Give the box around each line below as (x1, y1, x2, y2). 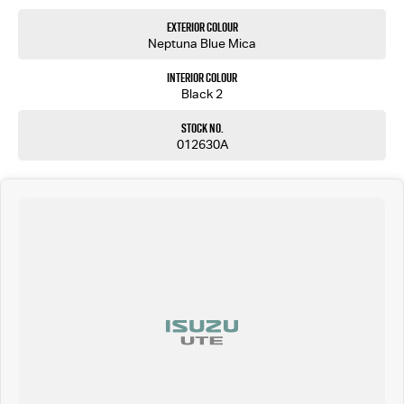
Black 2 (181, 86, 223, 101)
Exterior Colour (166, 17, 238, 36)
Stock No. (180, 118, 224, 137)
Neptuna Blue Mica (148, 35, 256, 50)
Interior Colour (167, 68, 237, 87)
